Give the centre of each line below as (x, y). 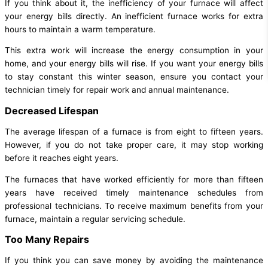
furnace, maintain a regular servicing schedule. (95, 219)
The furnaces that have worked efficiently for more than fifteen (134, 179)
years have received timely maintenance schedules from (134, 192)
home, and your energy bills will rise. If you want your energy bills (134, 64)
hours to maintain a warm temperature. (80, 29)
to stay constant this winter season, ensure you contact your (134, 77)
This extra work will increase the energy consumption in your (134, 51)
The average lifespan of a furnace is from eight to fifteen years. (134, 131)
